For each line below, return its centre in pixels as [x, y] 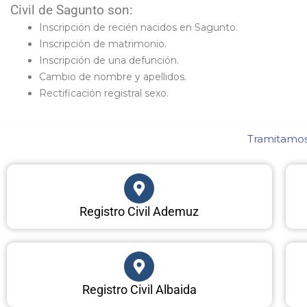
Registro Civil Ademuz [139, 211]
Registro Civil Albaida [139, 290]
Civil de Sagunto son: [72, 10]
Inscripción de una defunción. [109, 60]
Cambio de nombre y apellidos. [113, 77]
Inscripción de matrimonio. [103, 44]
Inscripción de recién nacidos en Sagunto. [138, 27]
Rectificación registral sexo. [104, 93]
